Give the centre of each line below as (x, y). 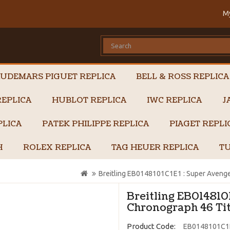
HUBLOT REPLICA (89, 100)
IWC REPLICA (174, 100)
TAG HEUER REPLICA (155, 148)
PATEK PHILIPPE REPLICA (95, 124)
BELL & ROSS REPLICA (183, 77)
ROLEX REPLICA (57, 148)
